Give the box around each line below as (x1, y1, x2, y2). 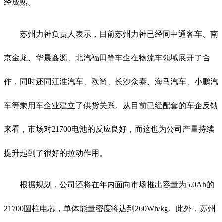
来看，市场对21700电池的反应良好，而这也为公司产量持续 (4, 124, 214, 133)
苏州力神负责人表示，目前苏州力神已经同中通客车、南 (20, 29, 218, 38)
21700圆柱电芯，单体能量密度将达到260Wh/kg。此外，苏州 (4, 204, 216, 213)
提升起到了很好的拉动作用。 (4, 148, 107, 157)
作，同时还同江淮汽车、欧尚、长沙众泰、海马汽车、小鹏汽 (4, 77, 218, 86)
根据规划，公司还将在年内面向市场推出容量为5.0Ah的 (20, 180, 214, 189)
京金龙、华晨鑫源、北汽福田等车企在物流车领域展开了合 (4, 53, 210, 62)
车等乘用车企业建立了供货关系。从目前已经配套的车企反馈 (4, 101, 218, 110)
